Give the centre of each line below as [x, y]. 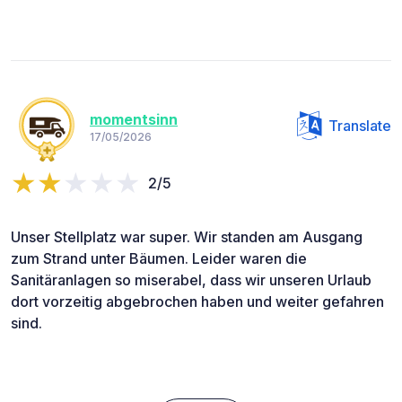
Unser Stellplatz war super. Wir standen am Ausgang [187, 237]
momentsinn [134, 119]
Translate [360, 126]
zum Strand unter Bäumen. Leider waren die [159, 259]
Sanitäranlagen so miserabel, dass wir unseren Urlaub [191, 280]
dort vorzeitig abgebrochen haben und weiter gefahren [197, 302]
